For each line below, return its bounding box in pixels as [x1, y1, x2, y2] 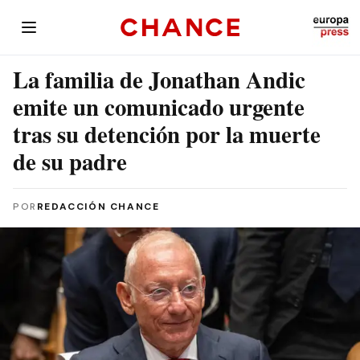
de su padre [13, 145, 127, 178]
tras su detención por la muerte [13, 117, 321, 151]
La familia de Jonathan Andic [13, 63, 305, 96]
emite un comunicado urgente [13, 90, 305, 124]
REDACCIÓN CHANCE [36, 200, 160, 213]
